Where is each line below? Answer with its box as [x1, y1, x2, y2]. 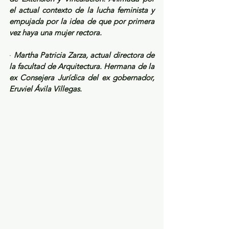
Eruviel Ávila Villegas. [9, 84, 82, 94]
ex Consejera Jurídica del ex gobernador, [9, 73, 154, 83]
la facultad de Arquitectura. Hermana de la [9, 61, 154, 72]
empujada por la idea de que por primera [9, 16, 154, 27]
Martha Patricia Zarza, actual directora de [13, 50, 154, 60]
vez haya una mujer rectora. [9, 28, 102, 38]
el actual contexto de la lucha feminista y [9, 5, 154, 15]
